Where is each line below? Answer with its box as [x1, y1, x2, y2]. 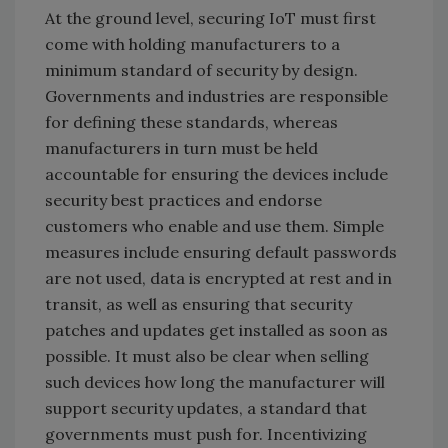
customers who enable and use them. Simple [45, 216, 384, 237]
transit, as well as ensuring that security [45, 294, 352, 315]
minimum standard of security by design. [45, 60, 358, 81]
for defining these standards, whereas [45, 112, 338, 133]
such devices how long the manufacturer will [45, 372, 385, 393]
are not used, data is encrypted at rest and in [45, 268, 392, 289]
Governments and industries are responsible [45, 86, 388, 107]
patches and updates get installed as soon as [45, 320, 388, 341]
